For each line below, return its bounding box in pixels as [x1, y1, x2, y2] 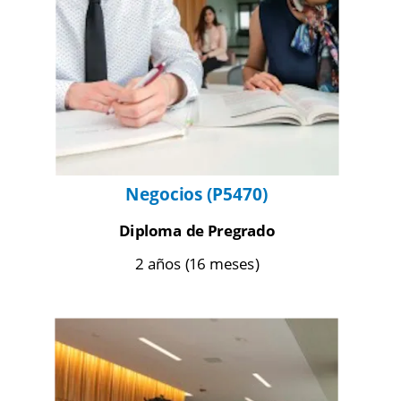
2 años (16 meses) [134, 253, 260, 274]
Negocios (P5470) [125, 182, 269, 206]
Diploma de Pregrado [119, 220, 275, 241]
